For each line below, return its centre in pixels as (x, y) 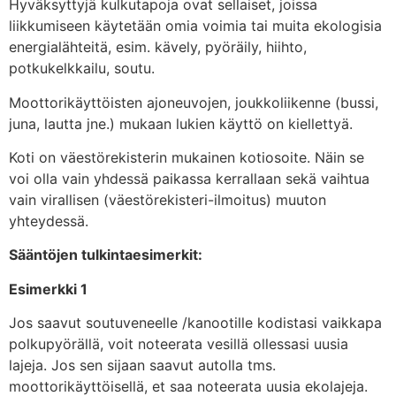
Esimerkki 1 (48, 289)
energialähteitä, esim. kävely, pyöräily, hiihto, (158, 47)
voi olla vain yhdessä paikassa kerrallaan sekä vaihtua (189, 178)
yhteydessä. (49, 221)
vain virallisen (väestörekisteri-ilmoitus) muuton (168, 199)
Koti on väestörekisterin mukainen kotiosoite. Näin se (187, 157)
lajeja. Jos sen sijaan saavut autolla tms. (142, 366)
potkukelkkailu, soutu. (82, 69)
